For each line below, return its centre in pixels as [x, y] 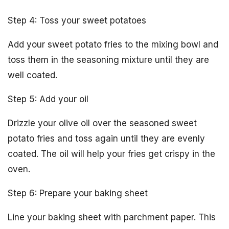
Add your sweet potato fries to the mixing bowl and [113, 44]
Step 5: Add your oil [48, 99]
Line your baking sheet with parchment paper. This [112, 217]
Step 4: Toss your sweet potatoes [77, 20]
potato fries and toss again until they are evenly [106, 139]
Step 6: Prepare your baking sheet [78, 193]
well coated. [32, 75]
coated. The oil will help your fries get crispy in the [111, 154]
